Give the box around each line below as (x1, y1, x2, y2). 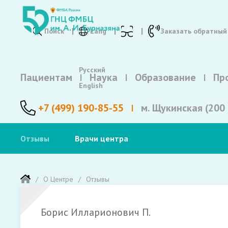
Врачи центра (75, 133, 128, 144)
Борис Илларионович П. (41, 206, 151, 219)
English (79, 81, 103, 90)
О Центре (43, 175, 73, 184)
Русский (79, 65, 105, 74)
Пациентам (20, 71, 72, 84)
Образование (135, 71, 196, 84)
